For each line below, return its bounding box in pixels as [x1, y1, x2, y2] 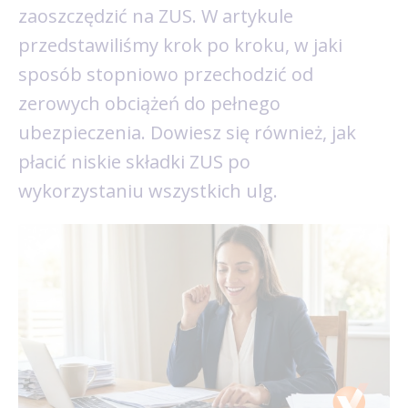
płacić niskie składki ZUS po [18, 149, 250, 174]
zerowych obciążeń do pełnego [18, 91, 280, 116]
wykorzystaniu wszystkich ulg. [18, 178, 278, 203]
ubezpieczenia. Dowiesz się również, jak [18, 120, 356, 145]
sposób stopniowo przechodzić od [18, 62, 313, 87]
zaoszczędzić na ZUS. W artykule [18, 4, 293, 28]
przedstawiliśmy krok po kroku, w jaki [18, 33, 342, 57]
